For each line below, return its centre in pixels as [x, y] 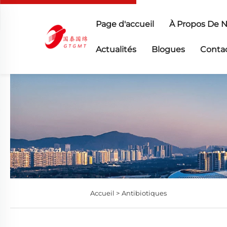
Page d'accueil [125, 24]
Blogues [168, 49]
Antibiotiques [144, 193]
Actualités [116, 49]
